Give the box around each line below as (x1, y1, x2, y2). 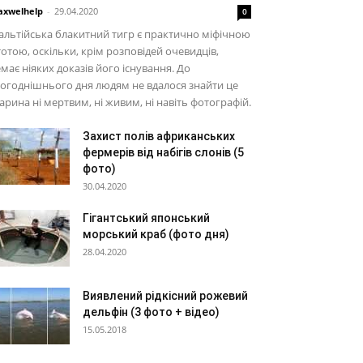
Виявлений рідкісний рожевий (83, 289, 248, 302)
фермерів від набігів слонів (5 (83, 146, 244, 159)
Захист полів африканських (83, 130, 235, 143)
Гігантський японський (83, 211, 210, 224)
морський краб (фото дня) (83, 228, 229, 241)
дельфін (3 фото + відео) (83, 305, 220, 318)
